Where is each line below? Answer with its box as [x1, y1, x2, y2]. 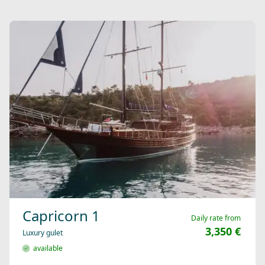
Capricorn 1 [22, 206, 100, 226]
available [30, 243, 63, 254]
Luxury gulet [22, 228, 63, 238]
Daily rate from [191, 213, 241, 224]
